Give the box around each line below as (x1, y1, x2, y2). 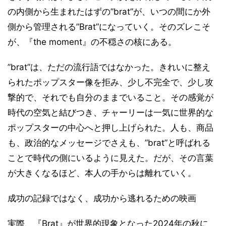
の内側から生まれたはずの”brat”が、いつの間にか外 (8, 7, 210, 17)
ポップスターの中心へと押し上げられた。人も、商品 (8, 123, 213, 133)
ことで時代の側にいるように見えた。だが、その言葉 (8, 153, 213, 163)
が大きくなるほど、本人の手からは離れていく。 (8, 168, 196, 179)
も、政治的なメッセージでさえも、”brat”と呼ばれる (8, 138, 210, 148)
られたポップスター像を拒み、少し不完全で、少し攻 (8, 77, 213, 88)
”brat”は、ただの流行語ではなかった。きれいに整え (8, 62, 210, 73)
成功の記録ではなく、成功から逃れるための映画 (8, 193, 196, 204)
